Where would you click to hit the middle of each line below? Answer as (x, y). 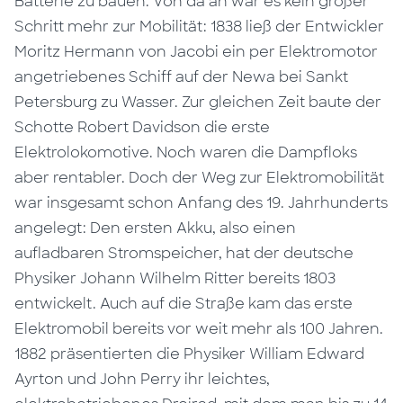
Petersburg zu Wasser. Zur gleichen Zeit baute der (198, 102)
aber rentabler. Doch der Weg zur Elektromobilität (200, 178)
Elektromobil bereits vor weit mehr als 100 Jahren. (199, 329)
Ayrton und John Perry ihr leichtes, (143, 379)
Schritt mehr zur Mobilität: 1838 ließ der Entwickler (200, 27)
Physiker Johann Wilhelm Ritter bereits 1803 (175, 278)
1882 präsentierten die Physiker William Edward (190, 354)
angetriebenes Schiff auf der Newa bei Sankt (182, 77)
